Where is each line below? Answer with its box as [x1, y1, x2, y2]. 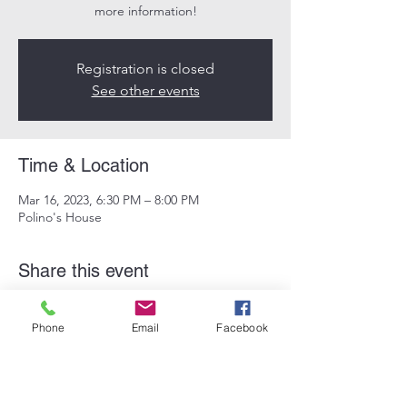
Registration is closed [76, 60, 214, 77]
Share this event [18, 260, 149, 282]
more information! [94, 3, 197, 19]
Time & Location [18, 154, 149, 176]
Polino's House [18, 209, 102, 225]
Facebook [216, 320, 268, 334]
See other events [91, 82, 200, 99]
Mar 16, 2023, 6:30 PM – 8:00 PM [18, 192, 199, 208]
